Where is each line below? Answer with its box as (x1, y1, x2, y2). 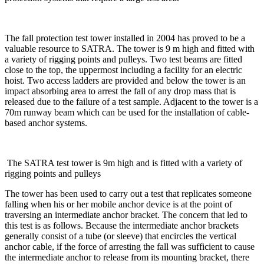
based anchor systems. (5, 117, 87, 128)
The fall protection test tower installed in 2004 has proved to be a (5, 32, 245, 43)
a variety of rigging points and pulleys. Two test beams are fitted (5, 54, 242, 64)
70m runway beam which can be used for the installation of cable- (5, 107, 249, 117)
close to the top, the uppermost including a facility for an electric (5, 64, 242, 75)
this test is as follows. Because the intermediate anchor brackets (5, 220, 239, 230)
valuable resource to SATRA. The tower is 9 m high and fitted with (5, 43, 255, 54)
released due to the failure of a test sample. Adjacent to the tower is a (5, 96, 258, 107)
